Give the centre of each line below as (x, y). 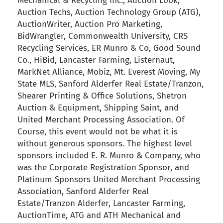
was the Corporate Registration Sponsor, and (103, 168)
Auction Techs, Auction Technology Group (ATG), (109, 12)
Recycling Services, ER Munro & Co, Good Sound (109, 48)
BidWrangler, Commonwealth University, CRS (103, 36)
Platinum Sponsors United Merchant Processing (109, 180)
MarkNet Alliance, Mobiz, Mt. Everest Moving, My (109, 72)
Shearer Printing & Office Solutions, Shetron (102, 96)
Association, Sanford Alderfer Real (83, 192)
